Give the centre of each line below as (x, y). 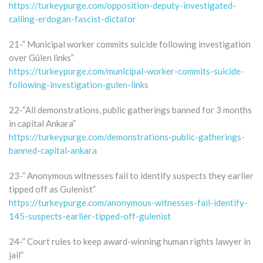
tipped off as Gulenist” (52, 189)
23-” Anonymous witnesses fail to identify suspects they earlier (131, 175)
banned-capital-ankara (53, 150)
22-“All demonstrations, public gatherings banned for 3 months (130, 109)
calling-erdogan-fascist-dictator (73, 18)
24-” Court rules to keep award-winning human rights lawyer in (130, 241)
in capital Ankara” (42, 123)
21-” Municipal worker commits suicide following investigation (130, 44)
